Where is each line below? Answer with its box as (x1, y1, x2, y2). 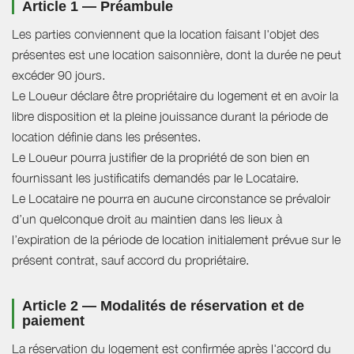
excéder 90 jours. (12, 68, 105, 83)
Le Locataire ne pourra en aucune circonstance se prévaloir (12, 191, 330, 206)
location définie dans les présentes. (12, 130, 201, 145)
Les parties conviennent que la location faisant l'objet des (12, 27, 319, 42)
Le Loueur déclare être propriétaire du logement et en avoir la (12, 88, 338, 104)
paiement (22, 313, 85, 330)
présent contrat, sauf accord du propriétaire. (12, 253, 249, 268)
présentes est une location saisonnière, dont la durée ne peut (12, 47, 341, 62)
